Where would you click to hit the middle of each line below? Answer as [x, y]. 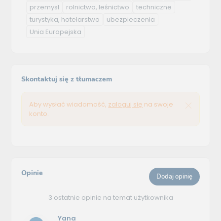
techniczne [154, 7]
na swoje [158, 105]
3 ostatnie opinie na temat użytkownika [110, 198]
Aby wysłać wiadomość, [69, 105]
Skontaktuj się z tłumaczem [67, 79]
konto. [39, 114]
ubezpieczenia [131, 19]
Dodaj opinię [174, 177]
